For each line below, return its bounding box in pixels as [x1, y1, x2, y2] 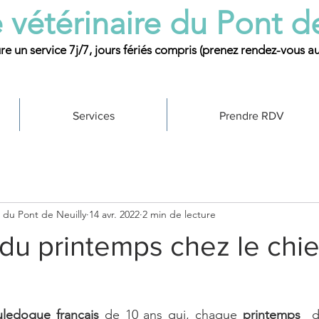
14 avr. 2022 [89, 207, 140, 221]
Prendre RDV [219, 110, 284, 122]
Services [72, 110, 115, 122]
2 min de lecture [142, 207, 216, 221]
